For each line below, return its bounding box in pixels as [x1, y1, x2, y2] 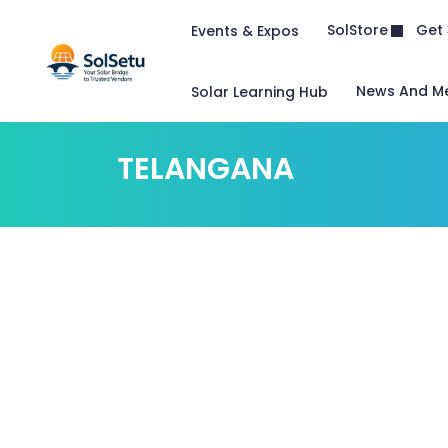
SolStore [327, 20, 388, 40]
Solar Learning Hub [191, 81, 328, 102]
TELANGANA [117, 148, 294, 190]
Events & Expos [191, 20, 299, 41]
